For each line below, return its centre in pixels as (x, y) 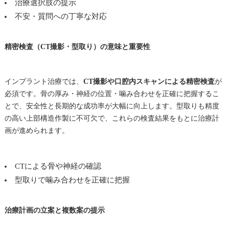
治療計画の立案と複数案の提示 (54, 210)
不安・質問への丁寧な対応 (61, 16)
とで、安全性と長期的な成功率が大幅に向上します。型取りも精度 (112, 106)
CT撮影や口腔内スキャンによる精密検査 (149, 81)
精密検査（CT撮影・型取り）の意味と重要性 (77, 47)
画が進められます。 (37, 130)
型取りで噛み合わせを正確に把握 (72, 180)
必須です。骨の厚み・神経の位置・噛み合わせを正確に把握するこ (112, 94)
